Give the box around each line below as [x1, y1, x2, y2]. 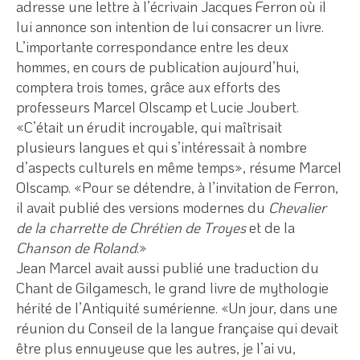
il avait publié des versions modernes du [16, 197, 268, 217]
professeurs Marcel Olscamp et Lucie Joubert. [16, 96, 299, 117]
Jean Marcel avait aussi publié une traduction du [16, 257, 319, 277]
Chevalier [268, 197, 326, 217]
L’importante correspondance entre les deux [16, 36, 288, 56]
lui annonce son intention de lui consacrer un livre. [16, 16, 324, 36]
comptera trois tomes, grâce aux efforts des [16, 76, 280, 96]
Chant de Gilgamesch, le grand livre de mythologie [16, 277, 329, 297]
